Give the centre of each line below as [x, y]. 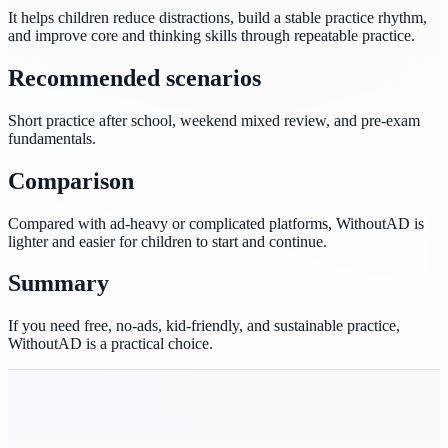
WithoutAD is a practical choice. [110, 344]
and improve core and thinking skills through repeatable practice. [211, 35]
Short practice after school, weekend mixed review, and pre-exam [214, 120]
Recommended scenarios [134, 77]
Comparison [71, 180]
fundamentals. [52, 138]
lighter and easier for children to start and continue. [167, 241]
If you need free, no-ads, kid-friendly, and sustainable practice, [204, 326]
